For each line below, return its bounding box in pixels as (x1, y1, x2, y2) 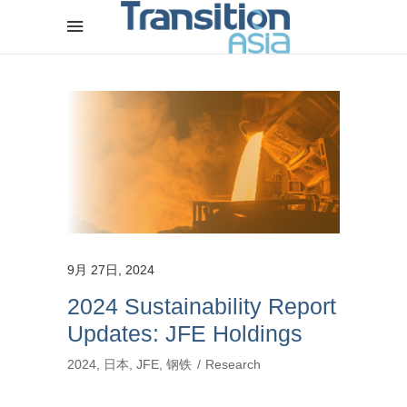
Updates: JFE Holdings (67, 320, 303, 346)
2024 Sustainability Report (67, 293, 336, 319)
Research (205, 356, 261, 372)
